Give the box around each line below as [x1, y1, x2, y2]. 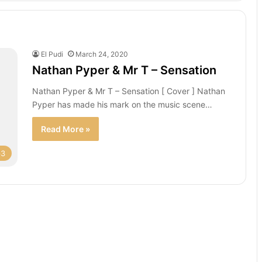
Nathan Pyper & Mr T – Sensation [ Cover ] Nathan [32, 86, 225, 96]
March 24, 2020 [75, 50, 128, 58]
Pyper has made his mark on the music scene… [32, 99, 212, 109]
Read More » [41, 124, 90, 134]
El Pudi [41, 50, 63, 58]
